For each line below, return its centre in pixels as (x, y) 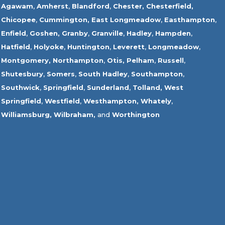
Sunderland (108, 88)
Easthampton (189, 20)
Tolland (146, 88)
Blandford (90, 6)
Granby (75, 33)
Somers (61, 74)
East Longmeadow (126, 20)
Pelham (140, 61)
